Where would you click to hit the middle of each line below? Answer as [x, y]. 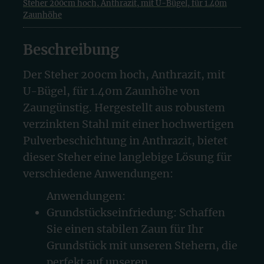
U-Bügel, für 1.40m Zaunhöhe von [111, 91]
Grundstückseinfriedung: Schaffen [136, 212]
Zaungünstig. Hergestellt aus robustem [124, 108]
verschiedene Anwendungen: [98, 174]
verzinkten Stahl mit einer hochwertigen [128, 124]
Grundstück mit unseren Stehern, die [142, 245]
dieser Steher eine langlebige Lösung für [127, 157]
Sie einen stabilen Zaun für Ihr [125, 229]
